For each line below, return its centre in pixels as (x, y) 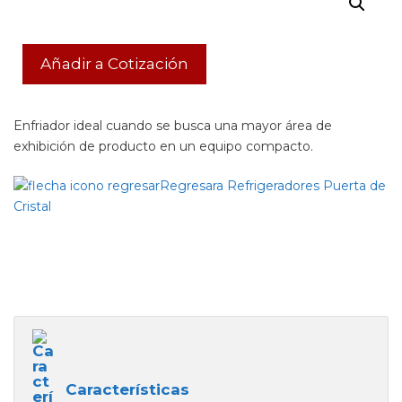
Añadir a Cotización (114, 64)
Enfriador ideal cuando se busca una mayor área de (173, 126)
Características (128, 389)
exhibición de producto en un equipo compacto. (163, 146)
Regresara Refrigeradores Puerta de (273, 186)
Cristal (32, 206)
